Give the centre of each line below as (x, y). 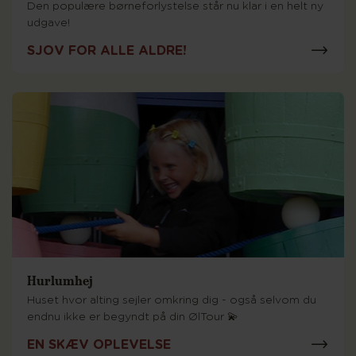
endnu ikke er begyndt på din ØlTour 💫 (133, 317)
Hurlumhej (60, 280)
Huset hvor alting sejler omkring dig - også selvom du (172, 300)
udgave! (48, 23)
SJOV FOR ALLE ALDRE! (107, 50)
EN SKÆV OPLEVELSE (99, 344)
